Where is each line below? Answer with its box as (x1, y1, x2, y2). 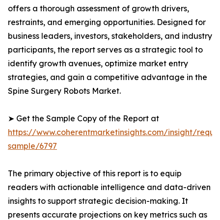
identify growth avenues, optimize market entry (8, 58, 188, 69)
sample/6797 (8, 141, 57, 151)
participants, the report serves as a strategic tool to (8, 45, 203, 55)
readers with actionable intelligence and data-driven (8, 182, 211, 192)
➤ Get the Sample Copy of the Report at (8, 113, 159, 124)
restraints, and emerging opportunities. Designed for (8, 17, 206, 27)
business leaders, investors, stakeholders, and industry (8, 31, 212, 41)
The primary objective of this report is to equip (8, 168, 182, 179)
